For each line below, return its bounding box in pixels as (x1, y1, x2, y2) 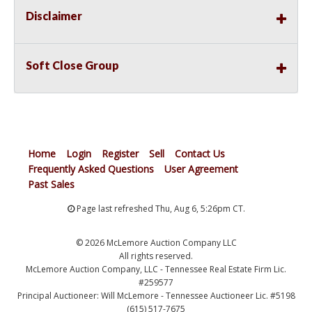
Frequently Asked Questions (28, 162, 154, 176)
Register (102, 147, 139, 161)
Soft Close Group (26, 58, 119, 72)
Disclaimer (26, 9, 82, 23)
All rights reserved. (119, 250, 193, 263)
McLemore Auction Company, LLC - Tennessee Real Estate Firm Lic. (26, 263, 286, 276)
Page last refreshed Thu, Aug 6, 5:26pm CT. (74, 203, 245, 215)
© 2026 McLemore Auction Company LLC (75, 237, 237, 249)
